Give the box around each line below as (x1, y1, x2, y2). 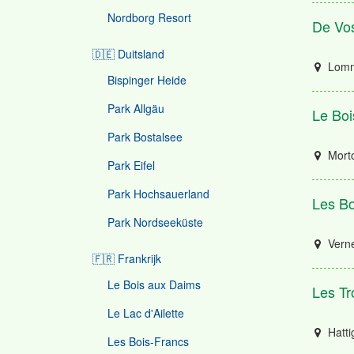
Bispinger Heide (107, 72, 186, 88)
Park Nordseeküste (107, 214, 203, 230)
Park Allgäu (107, 100, 164, 116)
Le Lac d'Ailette (107, 305, 184, 321)
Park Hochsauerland (107, 186, 209, 201)
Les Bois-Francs (107, 333, 189, 349)
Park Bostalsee (107, 129, 183, 145)
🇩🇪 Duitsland (92, 46, 164, 62)
